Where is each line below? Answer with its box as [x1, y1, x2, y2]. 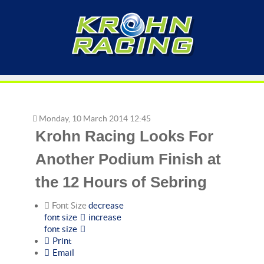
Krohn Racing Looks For [35, 127, 213, 145]
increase [88, 212, 121, 222]
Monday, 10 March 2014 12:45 [37, 114, 151, 123]
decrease [88, 200, 124, 210]
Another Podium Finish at [35, 150, 221, 168]
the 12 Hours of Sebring [35, 173, 207, 191]
